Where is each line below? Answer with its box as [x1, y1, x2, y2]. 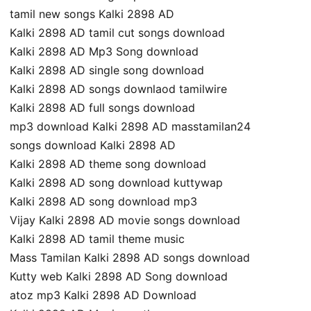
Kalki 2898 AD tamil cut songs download [10, 26, 225, 40]
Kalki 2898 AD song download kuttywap [10, 176, 223, 190]
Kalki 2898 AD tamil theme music [10, 232, 185, 246]
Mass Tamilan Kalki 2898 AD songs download [10, 251, 250, 265]
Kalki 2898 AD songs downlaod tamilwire [10, 82, 227, 96]
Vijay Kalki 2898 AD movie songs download [10, 213, 240, 228]
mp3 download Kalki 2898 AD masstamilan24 [10, 119, 251, 134]
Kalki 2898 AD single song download [10, 63, 204, 78]
